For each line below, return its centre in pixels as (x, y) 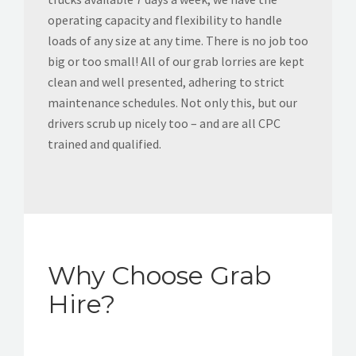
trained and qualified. (104, 143)
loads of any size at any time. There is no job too (178, 40)
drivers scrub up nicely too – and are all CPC (164, 123)
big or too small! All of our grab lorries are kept (176, 61)
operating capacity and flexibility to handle (165, 19)
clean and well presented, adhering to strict (166, 81)
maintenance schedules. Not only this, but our (172, 102)
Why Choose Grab (159, 275)
